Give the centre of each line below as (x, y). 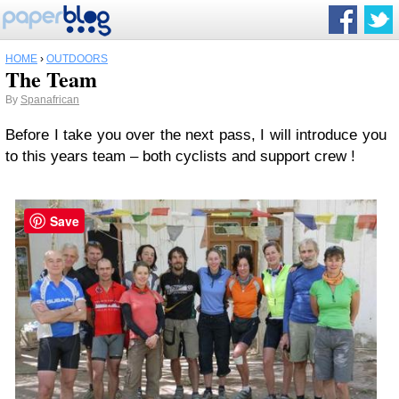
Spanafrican (50, 100)
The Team (51, 79)
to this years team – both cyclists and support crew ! (180, 156)
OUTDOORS (77, 59)
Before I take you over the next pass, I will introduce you (196, 135)
